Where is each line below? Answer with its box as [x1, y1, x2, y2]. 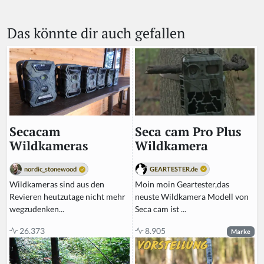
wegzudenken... [9, 204, 64, 214]
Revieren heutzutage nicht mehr [9, 192, 126, 202]
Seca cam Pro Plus [135, 123, 241, 140]
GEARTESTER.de [150, 164, 198, 173]
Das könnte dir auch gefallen [7, 24, 185, 42]
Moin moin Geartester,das [135, 179, 229, 189]
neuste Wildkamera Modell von [135, 191, 249, 202]
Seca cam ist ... [135, 203, 186, 214]
